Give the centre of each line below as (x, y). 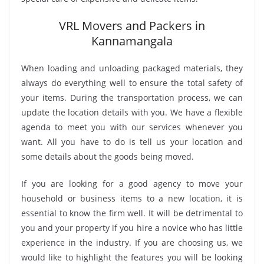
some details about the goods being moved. (108, 157)
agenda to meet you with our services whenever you (132, 127)
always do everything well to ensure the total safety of (132, 83)
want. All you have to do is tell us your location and (132, 142)
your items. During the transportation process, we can (132, 98)
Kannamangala (132, 41)
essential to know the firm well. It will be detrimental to (132, 213)
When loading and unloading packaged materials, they (132, 68)
